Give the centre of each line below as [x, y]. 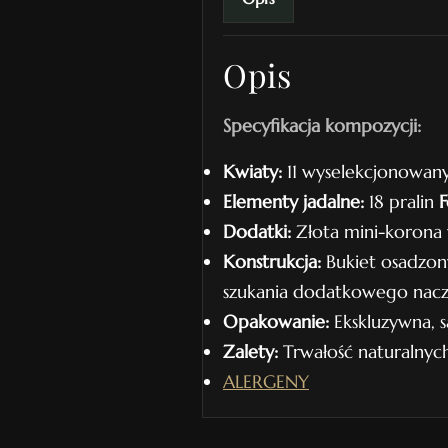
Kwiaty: [252, 171]
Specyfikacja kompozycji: [322, 125]
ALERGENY [266, 381]
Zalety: [250, 351]
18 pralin [401, 201]
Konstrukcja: [272, 261]
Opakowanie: [276, 321]
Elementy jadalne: [293, 201]
